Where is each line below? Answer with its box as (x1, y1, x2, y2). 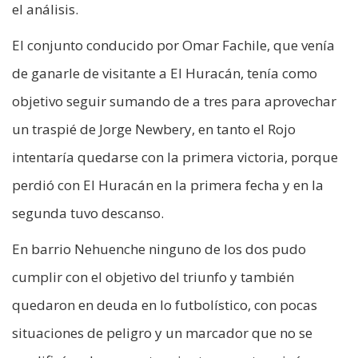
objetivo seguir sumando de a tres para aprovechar (12, 91, 336, 110)
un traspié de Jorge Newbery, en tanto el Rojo (12, 119, 296, 138)
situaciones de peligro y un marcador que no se (12, 323, 312, 342)
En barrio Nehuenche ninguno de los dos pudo (12, 239, 306, 258)
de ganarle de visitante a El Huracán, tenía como (12, 63, 317, 82)
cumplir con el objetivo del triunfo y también (12, 267, 294, 286)
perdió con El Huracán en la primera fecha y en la (12, 175, 324, 194)
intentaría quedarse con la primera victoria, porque (12, 147, 338, 166)
